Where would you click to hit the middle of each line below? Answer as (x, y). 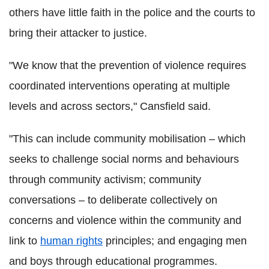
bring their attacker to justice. (78, 33)
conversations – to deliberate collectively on (113, 200)
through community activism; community (105, 180)
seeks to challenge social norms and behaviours (124, 159)
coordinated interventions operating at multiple (119, 86)
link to (25, 241)
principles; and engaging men (175, 241)
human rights (71, 241)
